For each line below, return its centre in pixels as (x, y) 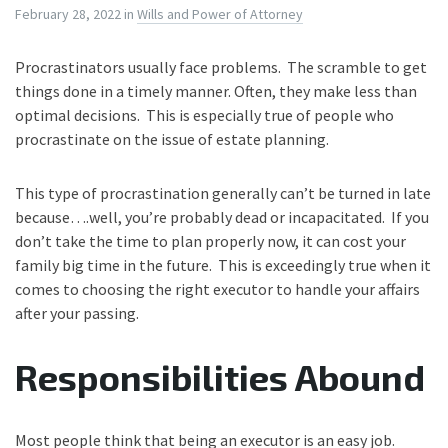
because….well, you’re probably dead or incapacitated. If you (222, 217)
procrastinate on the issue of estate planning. (175, 139)
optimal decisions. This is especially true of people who (204, 115)
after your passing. (78, 313)
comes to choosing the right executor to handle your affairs (217, 289)
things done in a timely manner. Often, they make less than (216, 91)
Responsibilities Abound (220, 376)
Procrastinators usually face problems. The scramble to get (221, 67)
